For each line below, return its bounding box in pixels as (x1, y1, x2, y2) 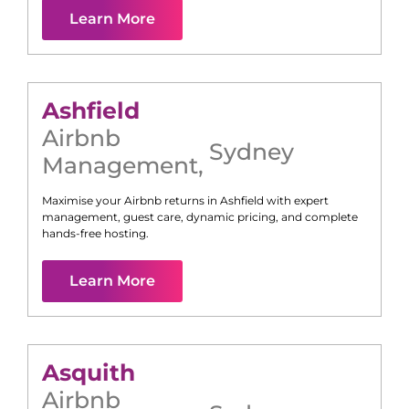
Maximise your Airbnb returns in (42, 193, 220, 207)
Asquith (42, 358, 135, 386)
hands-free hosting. (42, 225, 149, 240)
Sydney (209, 137, 294, 165)
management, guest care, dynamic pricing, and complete (42, 209, 358, 224)
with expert (264, 193, 329, 207)
